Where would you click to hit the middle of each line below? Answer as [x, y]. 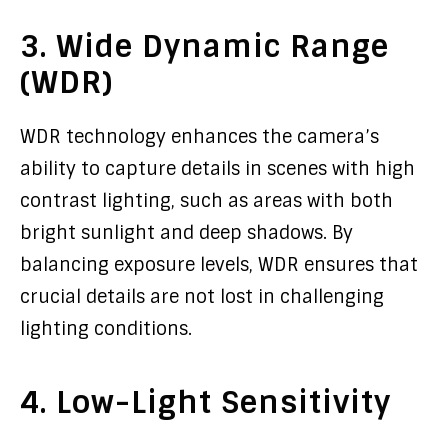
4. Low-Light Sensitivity [205, 402]
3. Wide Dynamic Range [204, 46]
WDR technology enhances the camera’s [199, 137]
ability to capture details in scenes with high [217, 169]
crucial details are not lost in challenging [202, 297]
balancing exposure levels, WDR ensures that [219, 265]
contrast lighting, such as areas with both [206, 201]
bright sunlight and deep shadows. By [186, 233]
